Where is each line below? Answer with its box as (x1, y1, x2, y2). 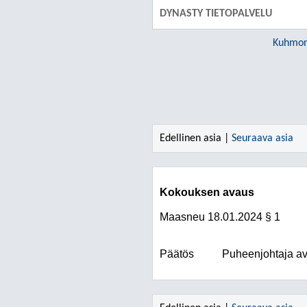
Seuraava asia (232, 133, 293, 144)
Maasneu (160, 211, 205, 223)
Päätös (160, 248, 194, 260)
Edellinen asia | (160, 133, 232, 144)
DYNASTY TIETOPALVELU (160, 8, 272, 19)
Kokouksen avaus (160, 186, 254, 198)
